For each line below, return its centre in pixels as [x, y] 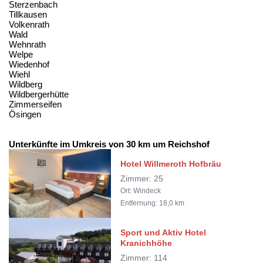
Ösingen [25, 114]
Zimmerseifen [35, 104]
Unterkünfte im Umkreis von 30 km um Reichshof [109, 144]
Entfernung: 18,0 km [153, 203]
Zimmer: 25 [142, 178]
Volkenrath [29, 24]
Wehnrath [27, 44]
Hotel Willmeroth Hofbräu [171, 163]
